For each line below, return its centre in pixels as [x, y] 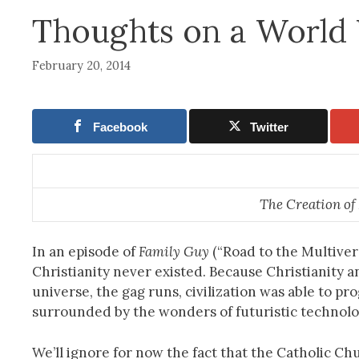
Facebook [121, 127]
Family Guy [174, 252]
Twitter [270, 127]
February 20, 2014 [81, 65]
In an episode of [85, 252]
